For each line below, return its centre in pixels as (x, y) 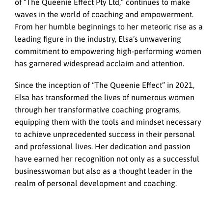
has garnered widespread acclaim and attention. (99, 63)
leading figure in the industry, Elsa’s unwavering (98, 39)
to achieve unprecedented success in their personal (105, 134)
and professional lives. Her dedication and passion (103, 147)
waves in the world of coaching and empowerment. (104, 14)
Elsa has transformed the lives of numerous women (105, 97)
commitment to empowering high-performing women (108, 51)
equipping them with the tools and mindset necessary (108, 122)
